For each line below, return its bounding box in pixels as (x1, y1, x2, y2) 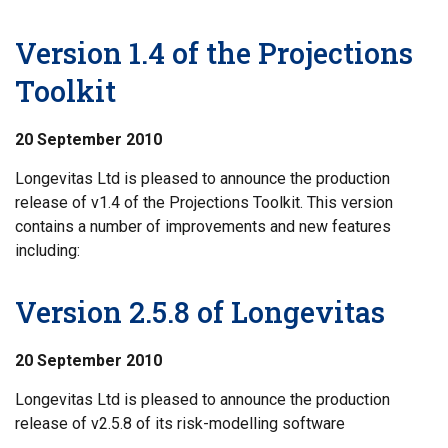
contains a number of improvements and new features (15, 217, 391, 236)
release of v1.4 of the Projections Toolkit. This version (15, 193, 393, 212)
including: (15, 241, 80, 260)
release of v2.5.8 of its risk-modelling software (15, 414, 345, 433)
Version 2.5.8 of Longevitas (15, 293, 385, 331)
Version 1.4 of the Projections (15, 34, 413, 72)
